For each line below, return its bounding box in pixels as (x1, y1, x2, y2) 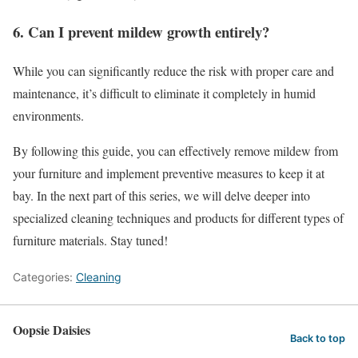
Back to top (290, 332, 345, 344)
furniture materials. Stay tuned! (13, 231, 168, 249)
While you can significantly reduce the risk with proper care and (13, 62, 334, 79)
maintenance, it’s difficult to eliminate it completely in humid (13, 84, 316, 101)
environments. (13, 106, 84, 124)
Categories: (13, 269, 76, 284)
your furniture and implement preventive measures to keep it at (13, 164, 324, 181)
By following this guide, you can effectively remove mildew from (13, 141, 338, 159)
